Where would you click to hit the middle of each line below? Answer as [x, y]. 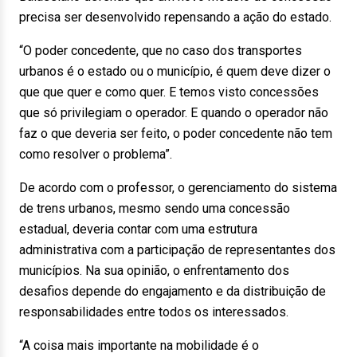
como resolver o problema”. [96, 154]
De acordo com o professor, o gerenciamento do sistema [178, 188]
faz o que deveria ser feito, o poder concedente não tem [176, 133]
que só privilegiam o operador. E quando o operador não [174, 113]
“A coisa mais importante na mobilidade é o [139, 345]
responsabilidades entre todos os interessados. [154, 312]
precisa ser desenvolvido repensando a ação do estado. [175, 17]
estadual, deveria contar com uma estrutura [138, 229]
